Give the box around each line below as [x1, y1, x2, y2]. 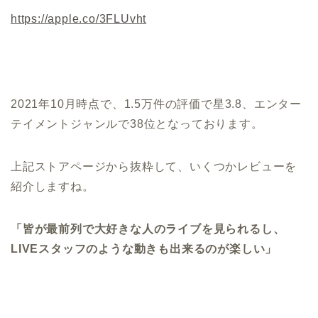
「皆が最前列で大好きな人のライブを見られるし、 [11, 223, 285, 236]
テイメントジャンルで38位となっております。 [11, 118, 263, 131]
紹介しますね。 [11, 180, 94, 193]
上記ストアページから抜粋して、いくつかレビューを [11, 160, 297, 173]
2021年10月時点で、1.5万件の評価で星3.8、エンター [11, 98, 302, 111]
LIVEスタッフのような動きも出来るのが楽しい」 [11, 243, 278, 256]
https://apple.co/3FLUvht [11, 13, 147, 26]
